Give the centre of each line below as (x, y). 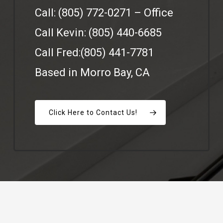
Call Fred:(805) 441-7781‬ (95, 52)
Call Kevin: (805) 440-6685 (99, 32)
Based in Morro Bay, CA (93, 72)
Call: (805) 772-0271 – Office (104, 12)
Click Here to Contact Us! (93, 112)
